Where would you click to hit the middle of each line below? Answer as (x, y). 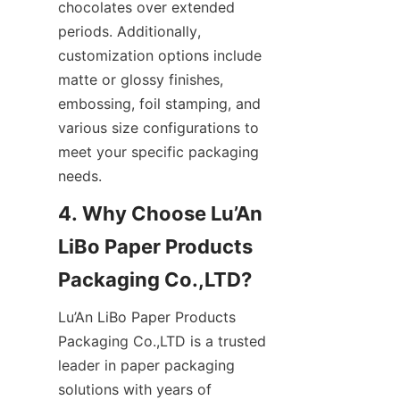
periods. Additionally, (129, 31)
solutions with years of (135, 389)
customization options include (160, 55)
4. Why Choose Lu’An (160, 213)
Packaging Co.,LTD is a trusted (162, 341)
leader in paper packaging (146, 365)
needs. (80, 175)
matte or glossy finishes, (141, 79)
